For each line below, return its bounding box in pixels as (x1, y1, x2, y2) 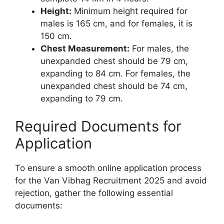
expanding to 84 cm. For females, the (40, 68, 190, 79)
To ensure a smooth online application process (15, 162, 201, 173)
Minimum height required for (71, 6, 187, 16)
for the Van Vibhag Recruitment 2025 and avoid (15, 175, 207, 185)
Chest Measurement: (40, 43, 129, 54)
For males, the (129, 43, 189, 54)
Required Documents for (15, 117, 181, 135)
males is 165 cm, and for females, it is (40, 18, 192, 29)
